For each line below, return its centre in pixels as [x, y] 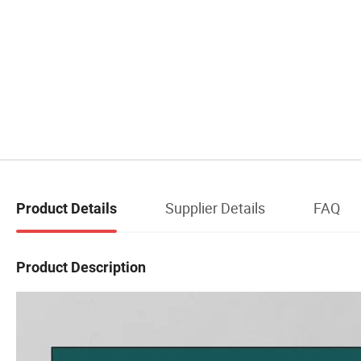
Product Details [66, 209]
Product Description [81, 267]
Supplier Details [215, 208]
